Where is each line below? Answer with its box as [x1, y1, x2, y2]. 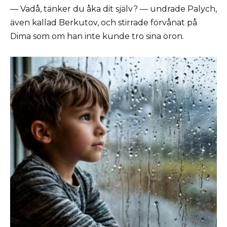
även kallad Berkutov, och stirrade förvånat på [10, 18, 197, 28]
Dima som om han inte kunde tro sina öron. [10, 31, 184, 42]
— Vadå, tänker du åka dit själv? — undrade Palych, [10, 4, 217, 14]
